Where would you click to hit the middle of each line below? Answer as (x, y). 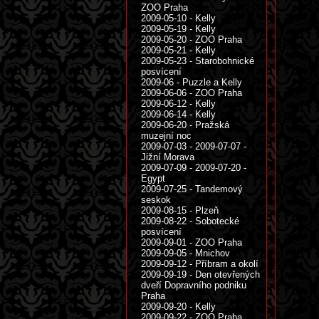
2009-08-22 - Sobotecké (190, 221)
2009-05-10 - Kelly (178, 18)
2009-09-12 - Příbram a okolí (200, 264)
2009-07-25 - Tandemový (192, 189)
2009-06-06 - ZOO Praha (192, 93)
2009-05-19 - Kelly (178, 29)
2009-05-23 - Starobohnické (198, 61)
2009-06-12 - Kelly (178, 104)
